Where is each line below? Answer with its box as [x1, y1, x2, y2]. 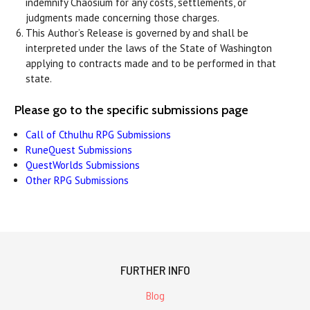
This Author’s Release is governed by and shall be [26, 26, 249, 39]
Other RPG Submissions [26, 173, 129, 187]
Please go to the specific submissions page [15, 102, 248, 118]
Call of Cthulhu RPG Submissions [26, 127, 172, 141]
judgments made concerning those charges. [26, 10, 220, 24]
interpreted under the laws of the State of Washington [26, 41, 273, 55]
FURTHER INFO [120, 262, 190, 277]
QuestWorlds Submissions [26, 158, 140, 172]
